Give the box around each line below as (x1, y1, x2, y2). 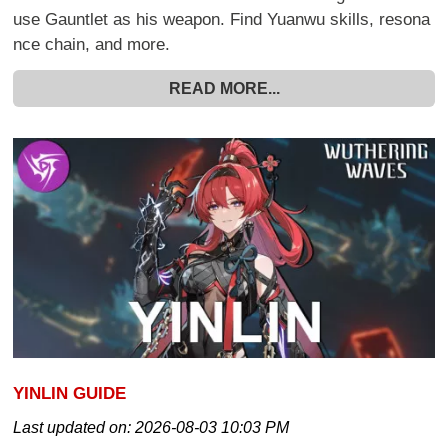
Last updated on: (13, 419, 136, 437)
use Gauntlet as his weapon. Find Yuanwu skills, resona (13, 10, 431, 30)
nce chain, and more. (13, 35, 171, 55)
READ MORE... (168, 80, 280, 98)
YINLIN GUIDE (13, 383, 127, 404)
